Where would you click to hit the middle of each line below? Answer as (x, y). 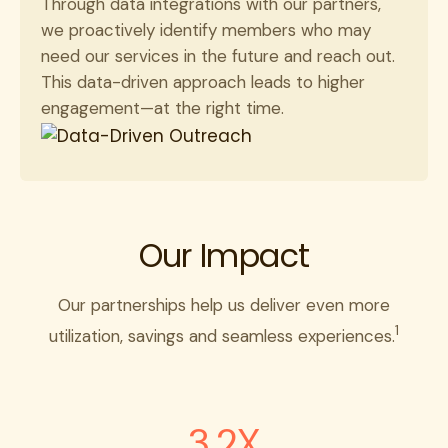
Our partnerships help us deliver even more (224, 304)
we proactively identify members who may (206, 30)
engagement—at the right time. (162, 108)
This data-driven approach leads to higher (203, 82)
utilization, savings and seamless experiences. (222, 336)
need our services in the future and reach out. (218, 56)
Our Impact (224, 255)
